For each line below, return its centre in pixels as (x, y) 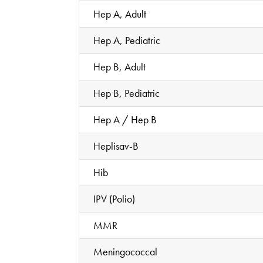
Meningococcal (126, 251)
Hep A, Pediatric (127, 40)
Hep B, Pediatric (127, 93)
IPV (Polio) (114, 198)
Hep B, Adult (120, 66)
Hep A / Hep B (125, 119)
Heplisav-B (116, 146)
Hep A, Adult (120, 14)
